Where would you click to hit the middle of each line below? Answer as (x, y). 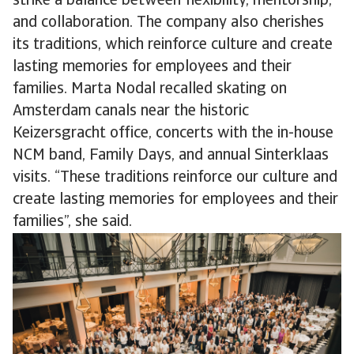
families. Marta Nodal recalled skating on (150, 90)
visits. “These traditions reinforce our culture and (175, 178)
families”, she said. (72, 222)
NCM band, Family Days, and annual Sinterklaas (171, 156)
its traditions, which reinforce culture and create (173, 45)
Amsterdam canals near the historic (131, 112)
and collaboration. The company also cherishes (168, 23)
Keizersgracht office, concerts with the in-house (173, 134)
